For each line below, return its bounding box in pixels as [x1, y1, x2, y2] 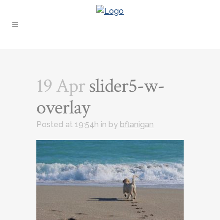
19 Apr [36, 73, 85, 99]
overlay [36, 95, 90, 120]
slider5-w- [85, 73, 165, 99]
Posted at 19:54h [36, 120, 99, 129]
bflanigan [120, 120, 154, 129]
